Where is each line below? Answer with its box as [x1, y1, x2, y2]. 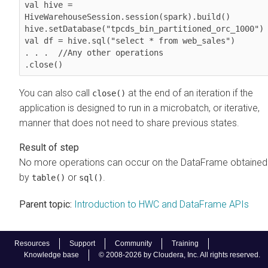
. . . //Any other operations [25, 47, 163, 57]
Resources [14, 239, 50, 248]
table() [32, 172, 65, 182]
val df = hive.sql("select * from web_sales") [25, 35, 235, 45]
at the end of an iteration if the [126, 87, 253, 99]
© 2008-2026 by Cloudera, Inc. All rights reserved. [99, 251, 260, 259]
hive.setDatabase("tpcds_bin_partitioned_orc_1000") [25, 23, 264, 33]
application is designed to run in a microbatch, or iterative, [19, 102, 260, 114]
